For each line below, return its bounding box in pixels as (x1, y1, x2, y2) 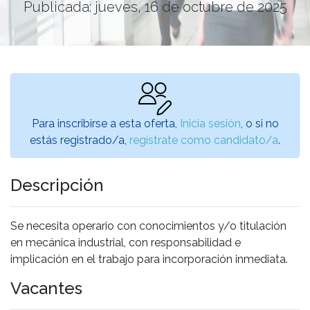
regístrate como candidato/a (129, 133, 278, 147)
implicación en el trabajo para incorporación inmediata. (10, 252, 288, 266)
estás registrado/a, (30, 133, 129, 147)
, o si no (240, 116, 279, 130)
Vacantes (10, 277, 82, 298)
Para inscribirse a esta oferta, (31, 116, 180, 130)
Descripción (10, 174, 104, 195)
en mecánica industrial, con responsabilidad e (10, 235, 241, 249)
